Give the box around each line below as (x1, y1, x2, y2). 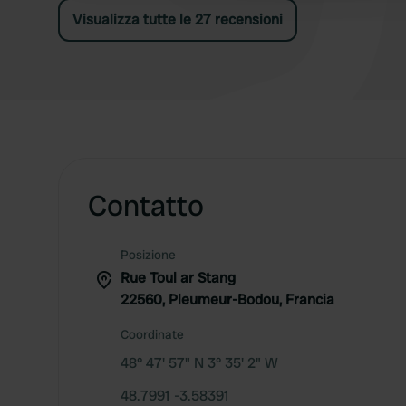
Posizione (121, 246, 176, 263)
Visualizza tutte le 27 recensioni (72, 10, 283, 29)
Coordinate (121, 326, 184, 343)
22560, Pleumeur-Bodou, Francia (121, 290, 334, 309)
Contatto (88, 187, 204, 225)
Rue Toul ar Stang (121, 268, 236, 287)
